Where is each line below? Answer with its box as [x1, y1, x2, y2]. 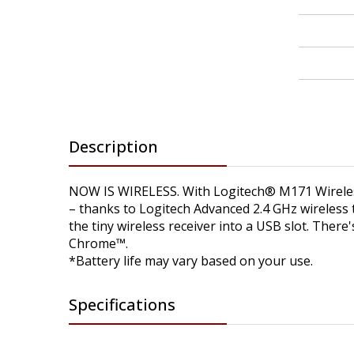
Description [69, 135, 158, 157]
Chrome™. [69, 234, 128, 252]
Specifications [69, 293, 175, 315]
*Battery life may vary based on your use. [69, 251, 313, 269]
